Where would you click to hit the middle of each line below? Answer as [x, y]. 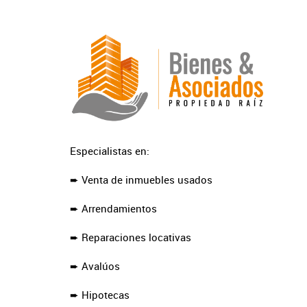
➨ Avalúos [95, 266]
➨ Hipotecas [100, 295]
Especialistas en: [110, 151]
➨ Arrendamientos [113, 209]
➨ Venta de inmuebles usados [141, 180]
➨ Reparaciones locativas [131, 237]
